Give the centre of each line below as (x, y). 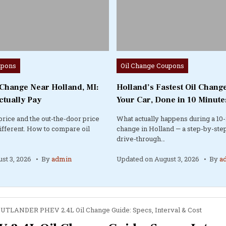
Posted (127, 63)
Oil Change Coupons (153, 65)
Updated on (136, 159)
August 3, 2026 (177, 159)
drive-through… (141, 138)
